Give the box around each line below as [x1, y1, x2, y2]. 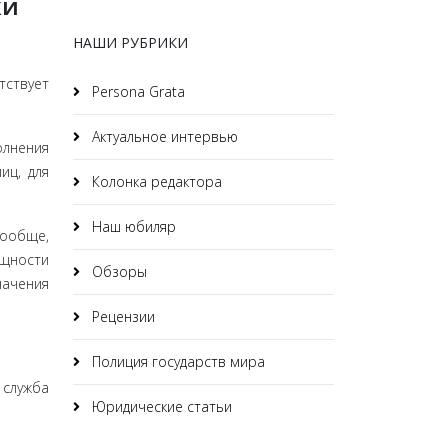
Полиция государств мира [88, 352, 265, 371]
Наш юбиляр [88, 217, 176, 236]
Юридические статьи [88, 397, 232, 416]
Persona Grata [88, 82, 185, 101]
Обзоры [88, 262, 147, 281]
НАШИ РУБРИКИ [73, 33, 188, 52]
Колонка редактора [88, 172, 222, 191]
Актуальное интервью [88, 127, 238, 146]
